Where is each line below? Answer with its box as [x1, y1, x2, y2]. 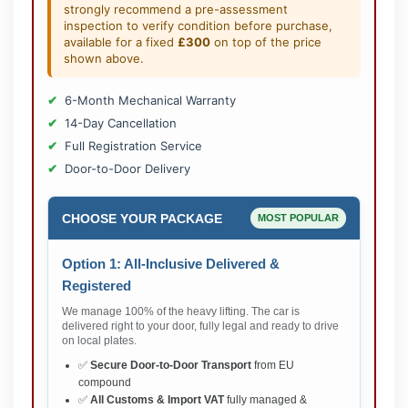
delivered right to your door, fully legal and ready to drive [62, 320, 339, 333]
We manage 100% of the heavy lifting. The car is [62, 305, 300, 319]
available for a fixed [64, 35, 178, 50]
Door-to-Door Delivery [65, 161, 190, 177]
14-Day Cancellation [65, 116, 177, 131]
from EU [251, 359, 294, 372]
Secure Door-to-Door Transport [90, 359, 251, 372]
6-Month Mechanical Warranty [65, 93, 236, 108]
